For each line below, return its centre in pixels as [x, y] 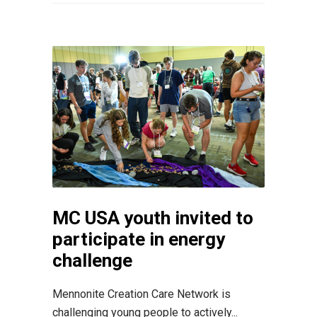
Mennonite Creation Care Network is [142, 294]
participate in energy [139, 239]
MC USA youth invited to [153, 218]
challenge [92, 260]
